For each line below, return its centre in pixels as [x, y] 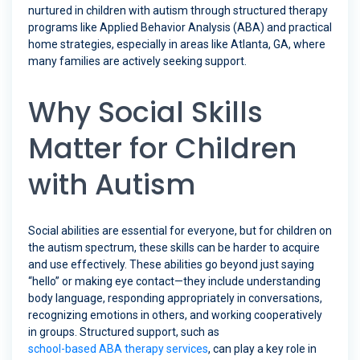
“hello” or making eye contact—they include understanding [174, 282]
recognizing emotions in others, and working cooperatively [175, 315]
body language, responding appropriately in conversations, [175, 299]
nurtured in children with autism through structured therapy [178, 11]
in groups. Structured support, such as [124, 332]
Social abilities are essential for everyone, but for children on [180, 231]
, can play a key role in [262, 349]
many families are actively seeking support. [137, 61]
